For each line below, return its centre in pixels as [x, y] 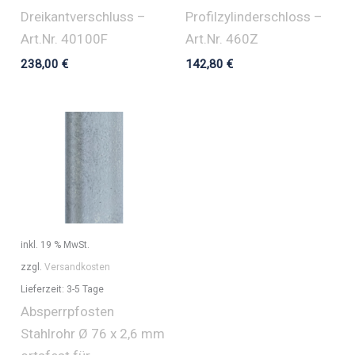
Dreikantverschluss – [84, 17]
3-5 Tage [86, 290]
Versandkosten [78, 267]
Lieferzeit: [44, 290]
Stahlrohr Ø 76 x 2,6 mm [93, 334]
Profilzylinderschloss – [254, 17]
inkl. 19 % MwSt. [55, 245]
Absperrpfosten [68, 312]
